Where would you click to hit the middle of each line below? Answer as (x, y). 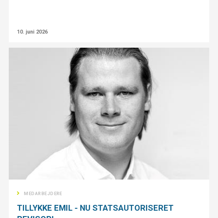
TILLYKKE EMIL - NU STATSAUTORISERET (96, 208)
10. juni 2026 (33, 32)
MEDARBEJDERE (43, 193)
